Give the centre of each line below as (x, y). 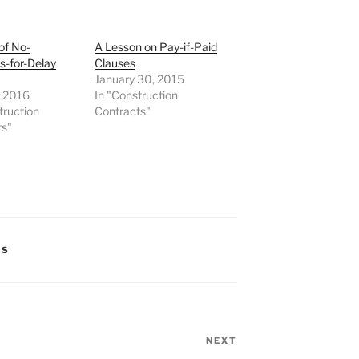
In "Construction (137, 95)
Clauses (115, 63)
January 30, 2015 (140, 79)
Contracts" (123, 111)
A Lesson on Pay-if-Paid (156, 46)
